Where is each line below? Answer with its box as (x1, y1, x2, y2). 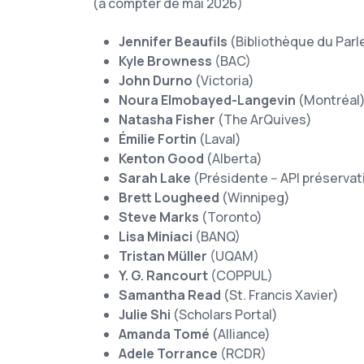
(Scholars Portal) (171, 305, 278, 323)
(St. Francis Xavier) (221, 286, 339, 304)
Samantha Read (119, 286, 221, 304)
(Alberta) (204, 149, 262, 167)
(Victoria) (195, 71, 254, 89)
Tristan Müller (119, 247, 207, 265)
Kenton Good (119, 149, 204, 167)
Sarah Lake (119, 169, 191, 187)
